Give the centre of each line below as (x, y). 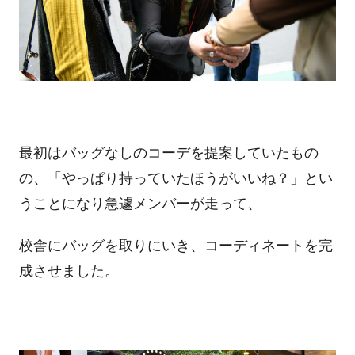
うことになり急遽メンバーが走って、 (140, 203)
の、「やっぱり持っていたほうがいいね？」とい (176, 178)
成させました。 (69, 271)
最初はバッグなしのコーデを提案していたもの (168, 153)
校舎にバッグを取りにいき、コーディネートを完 (176, 246)
